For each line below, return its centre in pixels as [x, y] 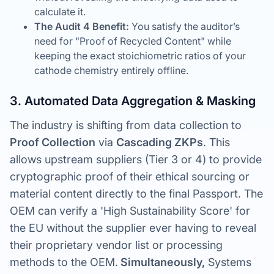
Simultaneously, [161, 262]
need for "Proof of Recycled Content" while [133, 41]
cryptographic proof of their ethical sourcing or [130, 176]
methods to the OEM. [64, 262]
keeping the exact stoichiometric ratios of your [140, 56]
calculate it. [60, 12]
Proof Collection [53, 142]
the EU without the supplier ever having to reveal [133, 228]
